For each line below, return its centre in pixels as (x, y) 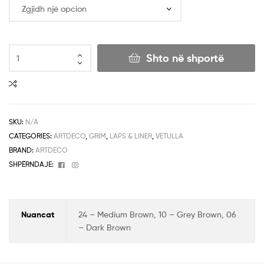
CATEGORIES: (31, 136)
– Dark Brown (104, 227)
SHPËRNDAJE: (31, 164)
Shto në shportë (185, 58)
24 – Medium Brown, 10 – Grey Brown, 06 (157, 214)
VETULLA (169, 136)
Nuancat (37, 215)
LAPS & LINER (131, 136)
